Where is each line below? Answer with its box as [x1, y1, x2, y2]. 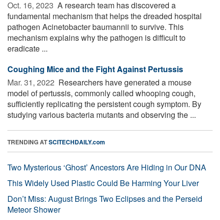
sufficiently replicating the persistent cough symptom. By [7, 98, 201, 110]
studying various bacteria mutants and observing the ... [7, 109, 196, 120]
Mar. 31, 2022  [7, 76, 56, 88]
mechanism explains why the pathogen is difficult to [7, 31, 186, 43]
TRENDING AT [7, 137, 49, 146]
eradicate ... [7, 42, 48, 54]
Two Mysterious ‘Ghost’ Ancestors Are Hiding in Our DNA [7, 161, 206, 173]
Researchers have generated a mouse [56, 76, 192, 88]
